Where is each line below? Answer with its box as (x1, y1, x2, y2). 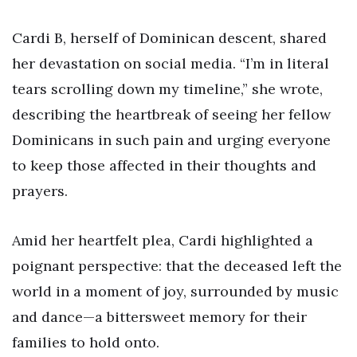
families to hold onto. (12, 333, 159, 352)
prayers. (12, 182, 68, 201)
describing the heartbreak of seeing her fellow (12, 105, 331, 124)
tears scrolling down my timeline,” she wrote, (12, 80, 323, 99)
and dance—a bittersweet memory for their (12, 308, 307, 327)
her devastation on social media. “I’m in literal (12, 54, 329, 73)
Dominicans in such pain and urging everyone (12, 131, 331, 150)
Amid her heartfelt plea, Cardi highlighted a (12, 231, 313, 250)
